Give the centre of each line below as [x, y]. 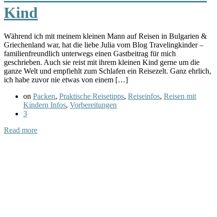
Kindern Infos [45, 105]
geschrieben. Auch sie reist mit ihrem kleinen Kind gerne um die [102, 62]
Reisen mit [180, 96]
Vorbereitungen [93, 105]
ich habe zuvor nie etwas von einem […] [66, 80]
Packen [44, 96]
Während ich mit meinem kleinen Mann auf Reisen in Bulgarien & [105, 36]
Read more [21, 130]
